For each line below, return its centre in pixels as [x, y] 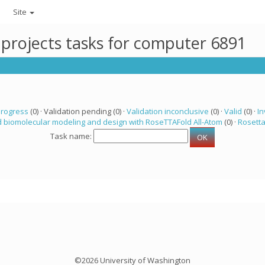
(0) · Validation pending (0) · [77, 111]
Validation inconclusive [167, 111]
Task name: [72, 136]
